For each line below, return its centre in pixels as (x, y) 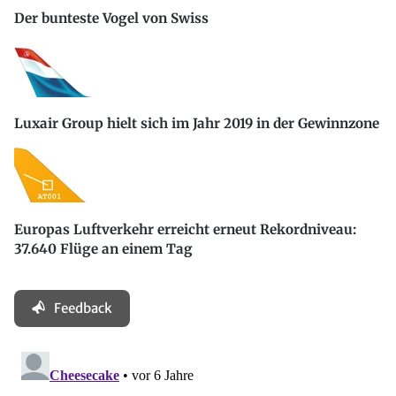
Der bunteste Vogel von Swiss (111, 18)
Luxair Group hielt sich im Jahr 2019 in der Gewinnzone (197, 124)
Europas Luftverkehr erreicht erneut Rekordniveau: (185, 229)
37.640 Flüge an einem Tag (103, 248)
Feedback (83, 308)
